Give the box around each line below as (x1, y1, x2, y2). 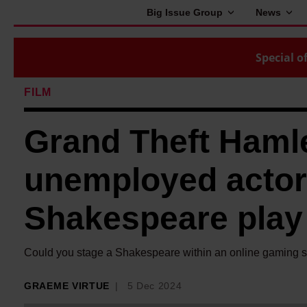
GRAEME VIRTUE (24, 280, 110, 291)
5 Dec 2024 (127, 280, 182, 291)
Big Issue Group (147, 7, 223, 18)
